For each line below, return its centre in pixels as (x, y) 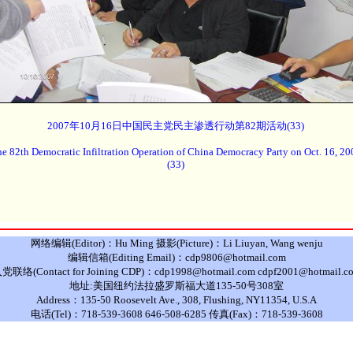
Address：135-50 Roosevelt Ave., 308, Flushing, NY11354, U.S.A (176, 300)
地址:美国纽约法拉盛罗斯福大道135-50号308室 (176, 286)
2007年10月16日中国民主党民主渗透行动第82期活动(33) (176, 126)
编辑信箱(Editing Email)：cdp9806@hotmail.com (176, 257)
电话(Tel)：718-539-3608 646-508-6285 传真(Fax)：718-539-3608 (176, 314)
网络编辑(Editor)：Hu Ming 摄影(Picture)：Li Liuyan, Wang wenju (176, 243)
